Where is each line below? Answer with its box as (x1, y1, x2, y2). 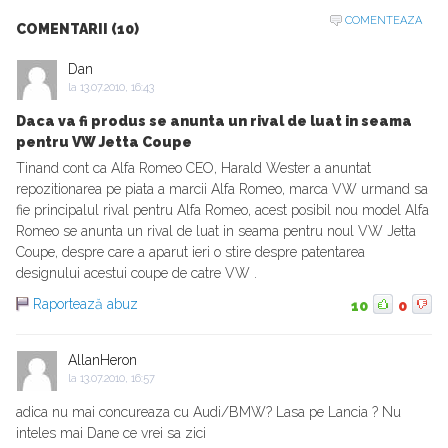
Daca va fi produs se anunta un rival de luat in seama (16, 112, 412, 129)
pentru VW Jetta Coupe (16, 133, 192, 150)
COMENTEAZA (345, 13, 422, 27)
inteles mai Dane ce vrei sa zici (16, 424, 206, 441)
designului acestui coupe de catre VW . (16, 264, 257, 281)
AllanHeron (68, 351, 137, 368)
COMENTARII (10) (16, 20, 139, 37)
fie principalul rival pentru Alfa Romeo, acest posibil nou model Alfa (16, 201, 429, 218)
